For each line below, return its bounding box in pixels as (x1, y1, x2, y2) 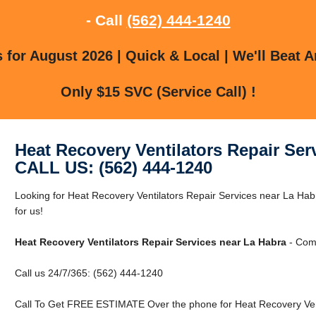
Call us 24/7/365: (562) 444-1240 (14, 267, 163, 279)
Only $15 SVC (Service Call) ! (60, 83, 256, 99)
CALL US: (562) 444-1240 (14, 157, 212, 177)
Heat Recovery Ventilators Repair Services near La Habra (14, 236, 286, 248)
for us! (14, 205, 43, 217)
